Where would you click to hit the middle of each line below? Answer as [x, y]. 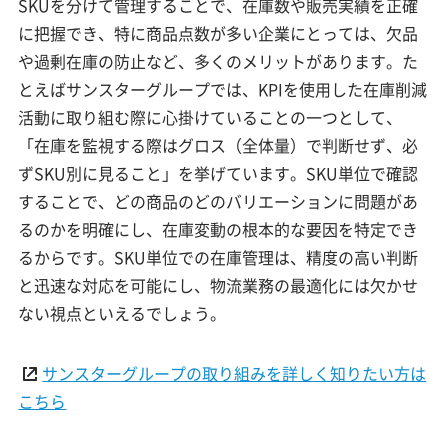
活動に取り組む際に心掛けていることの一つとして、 [210, 116]
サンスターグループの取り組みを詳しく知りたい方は [234, 372]
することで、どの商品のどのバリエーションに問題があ [218, 200]
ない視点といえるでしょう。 [122, 312]
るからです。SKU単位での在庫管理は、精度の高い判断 [218, 256]
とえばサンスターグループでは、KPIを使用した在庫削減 [223, 88]
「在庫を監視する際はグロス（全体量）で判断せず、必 [218, 144]
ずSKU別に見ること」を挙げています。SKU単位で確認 [218, 172]
